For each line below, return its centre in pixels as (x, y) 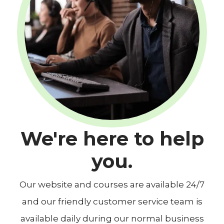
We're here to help (112, 138)
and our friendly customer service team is (112, 202)
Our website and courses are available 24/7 (112, 185)
